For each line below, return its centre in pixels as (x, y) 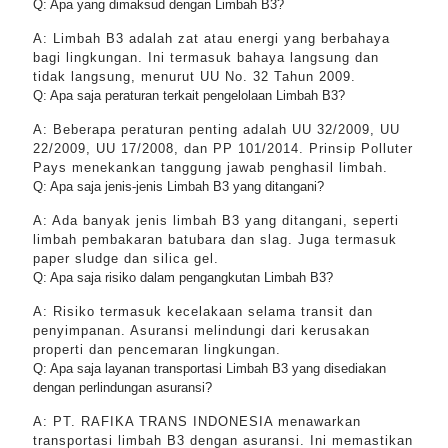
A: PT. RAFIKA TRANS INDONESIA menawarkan (197, 421)
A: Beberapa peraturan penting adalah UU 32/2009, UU (216, 129)
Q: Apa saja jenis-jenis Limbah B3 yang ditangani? (178, 186)
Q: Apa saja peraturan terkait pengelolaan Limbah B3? (189, 95)
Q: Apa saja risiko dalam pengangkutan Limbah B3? (183, 277)
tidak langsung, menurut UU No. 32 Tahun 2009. (194, 76)
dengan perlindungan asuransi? (122, 387)
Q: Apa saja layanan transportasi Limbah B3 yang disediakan (209, 368)
